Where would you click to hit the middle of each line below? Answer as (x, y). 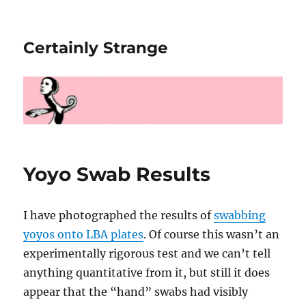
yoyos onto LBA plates (84, 234)
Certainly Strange (96, 48)
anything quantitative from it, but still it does (147, 272)
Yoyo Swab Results (117, 174)
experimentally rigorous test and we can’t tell (147, 253)
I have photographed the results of (119, 215)
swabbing (240, 215)
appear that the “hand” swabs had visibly (136, 291)
